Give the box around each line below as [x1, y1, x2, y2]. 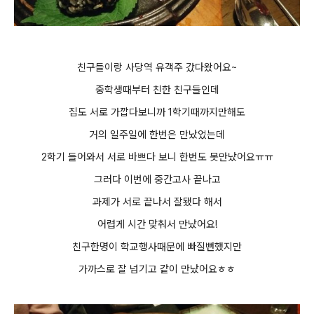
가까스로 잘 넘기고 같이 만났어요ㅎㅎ [78, 263, 235, 276]
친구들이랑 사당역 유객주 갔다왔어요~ [77, 61, 237, 74]
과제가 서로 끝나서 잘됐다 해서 [92, 196, 222, 209]
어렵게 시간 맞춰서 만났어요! [97, 218, 217, 231]
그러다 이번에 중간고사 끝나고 [93, 173, 221, 186]
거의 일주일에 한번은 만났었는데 [89, 128, 225, 142]
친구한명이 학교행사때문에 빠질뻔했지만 [72, 240, 242, 254]
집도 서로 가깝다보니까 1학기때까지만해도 [69, 106, 245, 119]
